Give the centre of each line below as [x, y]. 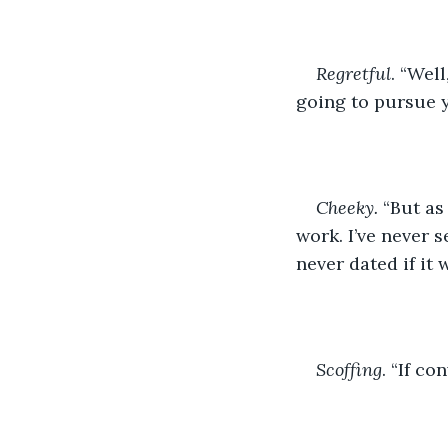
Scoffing [349, 369]
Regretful [353, 73]
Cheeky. [347, 207]
